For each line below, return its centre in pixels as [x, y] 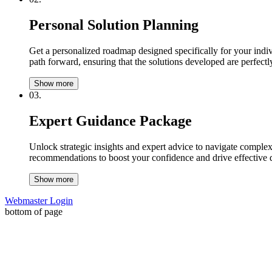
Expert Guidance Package [110, 121]
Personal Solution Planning [114, 25]
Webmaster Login [39, 200]
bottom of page [34, 211]
